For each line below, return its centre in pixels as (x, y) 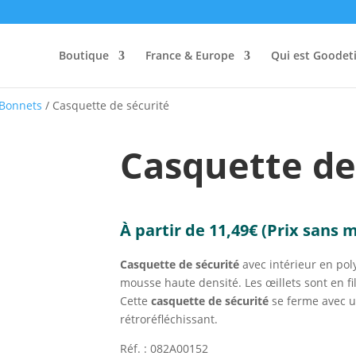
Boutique (84, 55)
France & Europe (190, 55)
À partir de (164, 230)
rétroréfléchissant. (168, 319)
